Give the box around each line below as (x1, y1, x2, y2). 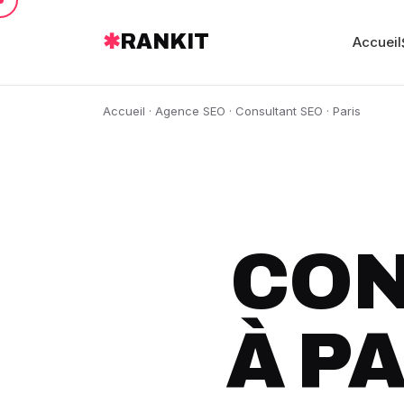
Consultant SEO (235, 104, 323, 118)
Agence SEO (155, 104, 225, 118)
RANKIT (120, 31, 209, 53)
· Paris (323, 104, 361, 118)
